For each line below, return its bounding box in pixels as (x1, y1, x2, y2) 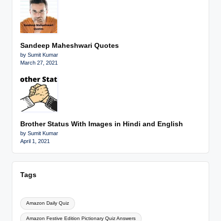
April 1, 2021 (20, 138, 50, 144)
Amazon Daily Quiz (26, 200, 70, 206)
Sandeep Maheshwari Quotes (20, 41, 119, 49)
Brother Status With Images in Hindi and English (20, 120, 183, 128)
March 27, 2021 (20, 59, 58, 66)
